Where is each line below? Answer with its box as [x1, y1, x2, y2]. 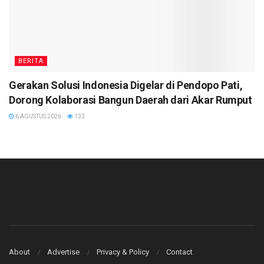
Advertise [47, 247, 80, 257]
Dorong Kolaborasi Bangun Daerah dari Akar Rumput [9, 93, 252, 106]
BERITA [18, 57, 44, 65]
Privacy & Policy [97, 247, 149, 257]
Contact [166, 247, 193, 257]
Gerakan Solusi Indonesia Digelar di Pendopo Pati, [9, 78, 243, 91]
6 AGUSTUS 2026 [14, 113, 61, 120]
